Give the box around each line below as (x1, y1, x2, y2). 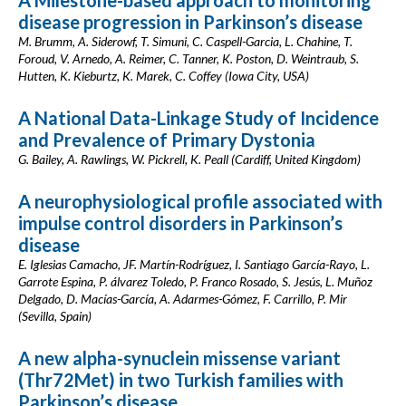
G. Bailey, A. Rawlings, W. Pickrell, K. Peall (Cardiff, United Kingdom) (18, 151, 361, 167)
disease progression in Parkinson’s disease (18, 11, 362, 33)
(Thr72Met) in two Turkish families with (18, 369, 343, 391)
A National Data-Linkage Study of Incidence (18, 107, 379, 129)
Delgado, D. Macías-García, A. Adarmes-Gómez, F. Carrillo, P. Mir (18, 291, 347, 306)
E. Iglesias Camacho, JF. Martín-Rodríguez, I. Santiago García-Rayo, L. (18, 256, 370, 272)
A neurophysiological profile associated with (18, 190, 382, 212)
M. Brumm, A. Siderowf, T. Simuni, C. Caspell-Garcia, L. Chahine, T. (18, 34, 353, 49)
